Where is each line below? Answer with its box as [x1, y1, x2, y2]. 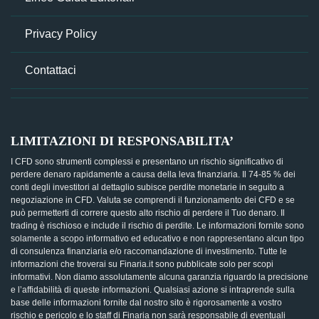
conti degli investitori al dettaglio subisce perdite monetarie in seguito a [11, 182, 284, 192]
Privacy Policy [25, 28, 97, 40]
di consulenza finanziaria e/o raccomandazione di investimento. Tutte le [11, 246, 287, 256]
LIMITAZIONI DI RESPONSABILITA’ [11, 134, 234, 148]
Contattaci [25, 64, 76, 76]
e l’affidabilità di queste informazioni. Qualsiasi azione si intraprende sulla [11, 285, 295, 295]
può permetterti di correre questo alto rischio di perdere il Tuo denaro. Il [11, 208, 285, 218]
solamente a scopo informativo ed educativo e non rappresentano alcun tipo [11, 234, 304, 244]
